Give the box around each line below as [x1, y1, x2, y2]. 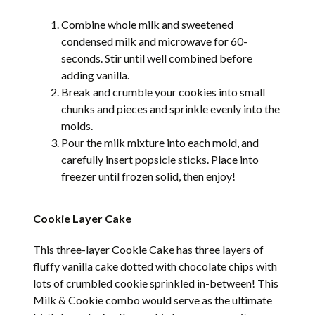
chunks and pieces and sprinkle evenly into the [61, 102, 281, 116]
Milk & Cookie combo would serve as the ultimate [33, 293, 273, 307]
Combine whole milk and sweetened [61, 18, 234, 32]
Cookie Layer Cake [33, 212, 132, 226]
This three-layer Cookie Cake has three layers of [33, 243, 264, 257]
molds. [61, 119, 94, 133]
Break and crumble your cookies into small [61, 85, 266, 99]
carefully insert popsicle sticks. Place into [61, 153, 259, 167]
